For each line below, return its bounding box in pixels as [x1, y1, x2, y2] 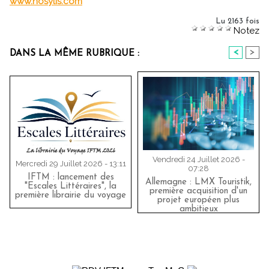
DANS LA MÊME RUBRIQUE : [10, 49, 139, 58]
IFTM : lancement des [27, 173, 114, 183]
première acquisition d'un [150, 187, 247, 196]
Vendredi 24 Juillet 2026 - [152, 155, 245, 165]
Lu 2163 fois [216, 17, 259, 25]
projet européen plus [157, 196, 240, 205]
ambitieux [179, 205, 218, 214]
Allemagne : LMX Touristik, [145, 178, 252, 187]
